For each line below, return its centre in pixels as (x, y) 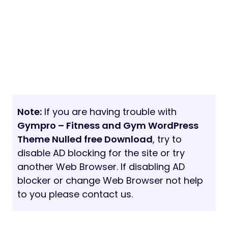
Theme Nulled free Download (85, 139)
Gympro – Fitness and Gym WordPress (108, 126)
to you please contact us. (75, 194)
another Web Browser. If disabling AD (101, 167)
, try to (167, 139)
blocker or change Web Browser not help (110, 181)
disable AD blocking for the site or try (101, 153)
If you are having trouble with (109, 112)
